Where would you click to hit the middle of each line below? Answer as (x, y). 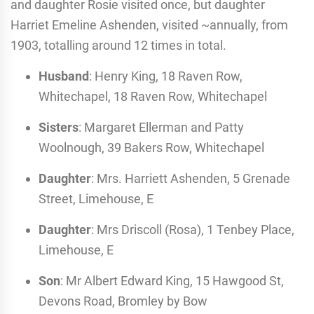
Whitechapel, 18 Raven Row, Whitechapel (153, 96)
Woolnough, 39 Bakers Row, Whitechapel (151, 147)
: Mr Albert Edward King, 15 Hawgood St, (172, 280)
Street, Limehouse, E (96, 198)
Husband (64, 76)
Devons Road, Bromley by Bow (123, 301)
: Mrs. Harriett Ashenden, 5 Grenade (191, 178)
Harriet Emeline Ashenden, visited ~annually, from (149, 25)
